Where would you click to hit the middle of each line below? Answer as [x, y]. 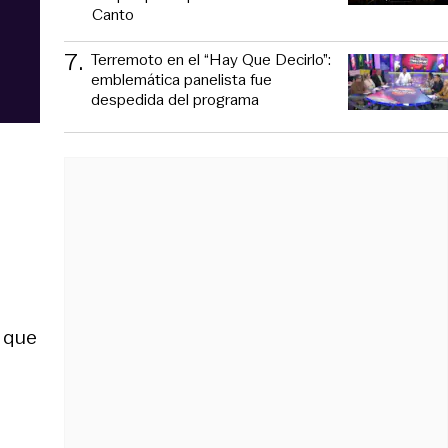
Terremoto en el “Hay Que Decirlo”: [211, 59]
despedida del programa [175, 99]
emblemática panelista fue [181, 79]
